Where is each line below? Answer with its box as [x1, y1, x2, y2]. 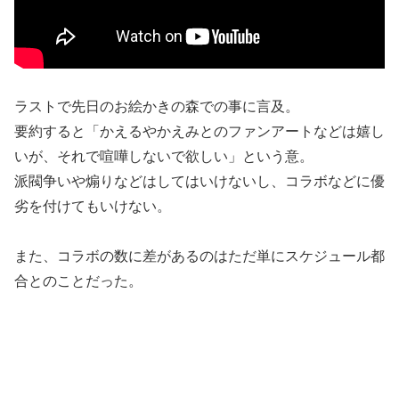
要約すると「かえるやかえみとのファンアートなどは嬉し [14, 123, 385, 139]
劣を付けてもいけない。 [14, 198, 171, 214]
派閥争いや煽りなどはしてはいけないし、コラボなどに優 [14, 173, 385, 189]
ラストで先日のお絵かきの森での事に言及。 [14, 98, 299, 114]
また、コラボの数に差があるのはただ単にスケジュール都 [14, 248, 385, 265]
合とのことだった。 [14, 273, 142, 289]
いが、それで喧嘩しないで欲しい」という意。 [14, 148, 313, 164]
